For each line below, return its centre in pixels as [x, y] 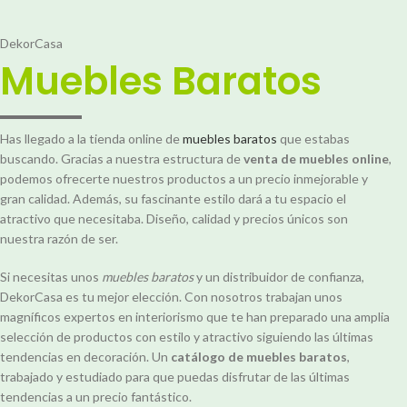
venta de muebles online [316, 159]
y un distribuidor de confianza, [279, 277]
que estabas [313, 139]
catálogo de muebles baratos [259, 357]
